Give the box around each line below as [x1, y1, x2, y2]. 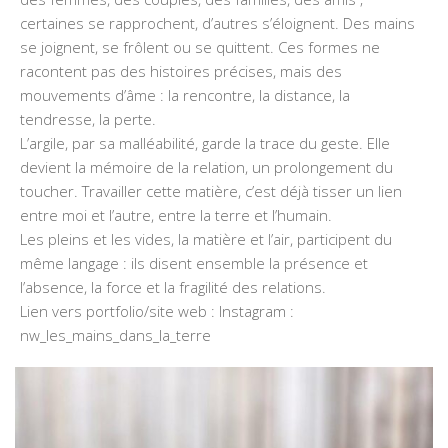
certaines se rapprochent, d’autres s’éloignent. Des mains [20, 13, 415, 33]
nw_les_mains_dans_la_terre [20, 325, 211, 345]
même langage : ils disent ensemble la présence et [20, 253, 368, 273]
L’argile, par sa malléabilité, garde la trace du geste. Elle [20, 133, 390, 153]
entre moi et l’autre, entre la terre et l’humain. [20, 205, 332, 225]
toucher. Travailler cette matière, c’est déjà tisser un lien [20, 181, 402, 201]
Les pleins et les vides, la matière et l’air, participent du [20, 229, 392, 249]
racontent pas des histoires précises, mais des [20, 61, 342, 81]
